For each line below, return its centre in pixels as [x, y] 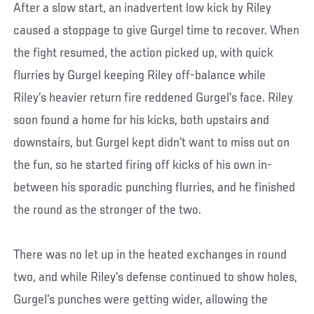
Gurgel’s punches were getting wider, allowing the [141, 300]
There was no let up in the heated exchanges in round [150, 255]
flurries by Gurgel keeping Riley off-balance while [140, 75]
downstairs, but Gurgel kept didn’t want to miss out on [152, 143]
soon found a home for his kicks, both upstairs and [142, 120]
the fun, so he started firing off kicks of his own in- [143, 165]
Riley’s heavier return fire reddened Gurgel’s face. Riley [153, 98]
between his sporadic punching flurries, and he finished [155, 187]
